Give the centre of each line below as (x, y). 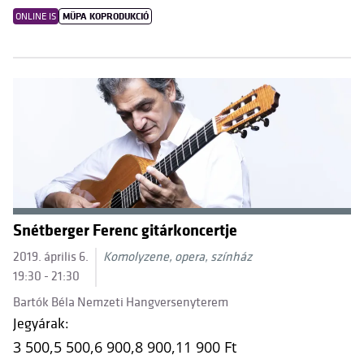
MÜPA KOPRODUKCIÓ (105, 17)
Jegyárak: (41, 324)
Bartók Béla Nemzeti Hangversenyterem (121, 303)
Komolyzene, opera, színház (178, 257)
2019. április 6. (51, 257)
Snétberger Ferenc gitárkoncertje (125, 231)
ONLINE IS (36, 17)
